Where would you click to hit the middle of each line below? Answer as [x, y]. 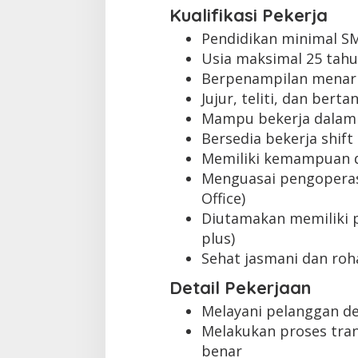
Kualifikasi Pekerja [248, 16]
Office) [223, 199]
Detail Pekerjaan [240, 287]
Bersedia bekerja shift [277, 139]
